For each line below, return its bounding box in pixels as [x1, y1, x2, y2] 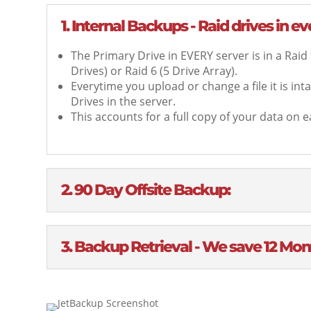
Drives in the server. [71, 94, 176, 110]
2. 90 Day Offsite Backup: [61, 180, 230, 199]
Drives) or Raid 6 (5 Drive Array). [71, 63, 241, 79]
